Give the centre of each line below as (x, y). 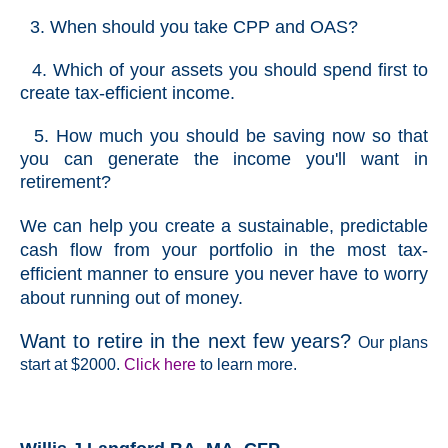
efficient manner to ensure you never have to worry (224, 274)
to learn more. (246, 365)
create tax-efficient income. (127, 93)
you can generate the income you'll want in (224, 159)
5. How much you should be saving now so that (224, 136)
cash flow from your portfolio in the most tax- (224, 250)
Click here (160, 365)
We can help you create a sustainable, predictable (224, 226)
